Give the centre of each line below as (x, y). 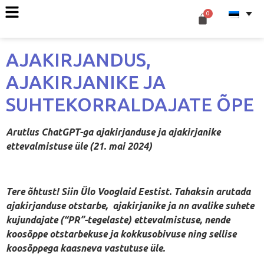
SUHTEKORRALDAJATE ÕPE (130, 104)
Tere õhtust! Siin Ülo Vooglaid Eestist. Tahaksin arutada (128, 191)
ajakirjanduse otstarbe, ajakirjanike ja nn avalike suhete (130, 205)
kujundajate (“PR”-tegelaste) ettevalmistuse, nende (118, 220)
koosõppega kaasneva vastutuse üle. (85, 248)
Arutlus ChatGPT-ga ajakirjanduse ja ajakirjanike (113, 132)
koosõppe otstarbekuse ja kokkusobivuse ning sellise (121, 234)
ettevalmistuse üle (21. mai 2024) (79, 146)
